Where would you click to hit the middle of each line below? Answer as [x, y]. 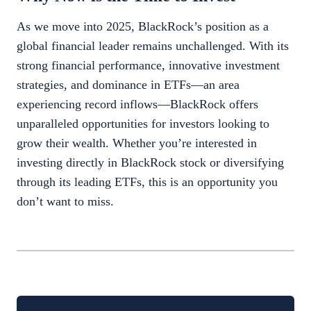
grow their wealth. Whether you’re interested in [137, 143]
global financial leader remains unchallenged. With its [153, 46]
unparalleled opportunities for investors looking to [143, 124]
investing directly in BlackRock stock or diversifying [150, 163]
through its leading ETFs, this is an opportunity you [147, 182]
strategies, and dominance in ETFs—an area [128, 85]
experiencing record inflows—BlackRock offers [137, 104]
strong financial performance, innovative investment [148, 66]
